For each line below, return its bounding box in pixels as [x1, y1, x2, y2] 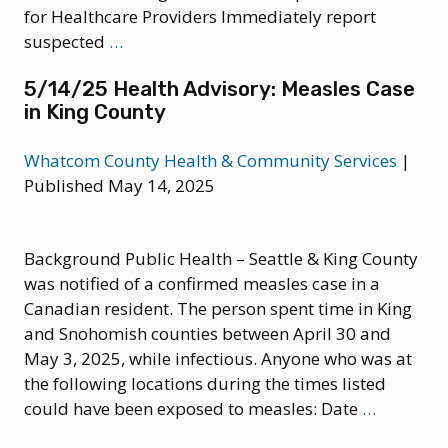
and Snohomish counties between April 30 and [24, 322, 391, 345]
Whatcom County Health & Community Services [24, 149, 397, 172]
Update [122, 79, 182, 102]
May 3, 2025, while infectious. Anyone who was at [24, 347, 412, 370]
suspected [24, 30, 109, 53]
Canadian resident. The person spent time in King [24, 297, 412, 320]
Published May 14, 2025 [24, 174, 215, 197]
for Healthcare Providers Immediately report [24, 5, 376, 28]
